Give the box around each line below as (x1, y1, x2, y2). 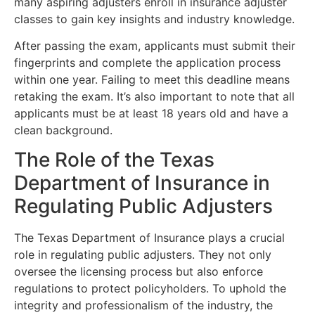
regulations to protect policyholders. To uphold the (14, 281, 286, 296)
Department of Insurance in (14, 171, 270, 195)
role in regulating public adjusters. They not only (14, 247, 271, 262)
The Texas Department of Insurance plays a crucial (14, 231, 285, 245)
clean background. (14, 122, 112, 137)
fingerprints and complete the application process (14, 55, 281, 70)
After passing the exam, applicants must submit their (14, 38, 295, 53)
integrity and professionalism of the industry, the (14, 298, 273, 313)
